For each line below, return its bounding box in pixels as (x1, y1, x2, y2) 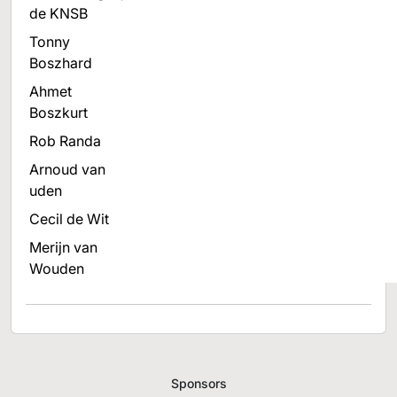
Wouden (29, 260, 84, 277)
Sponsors (170, 376, 227, 391)
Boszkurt (29, 104, 88, 121)
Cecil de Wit (29, 210, 109, 228)
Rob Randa (29, 132, 101, 150)
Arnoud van (29, 160, 105, 178)
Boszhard (29, 54, 92, 72)
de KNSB (29, 4, 88, 22)
